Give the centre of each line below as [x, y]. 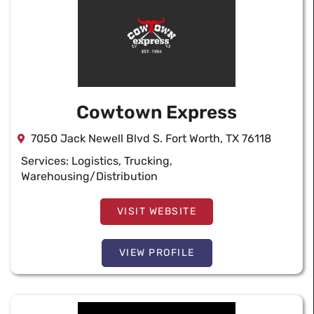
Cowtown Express [157, 112]
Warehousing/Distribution [89, 176]
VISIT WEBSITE [157, 211]
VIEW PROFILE [157, 253]
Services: [46, 161]
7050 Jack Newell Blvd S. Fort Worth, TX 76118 [151, 138]
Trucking [147, 161]
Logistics [95, 161]
